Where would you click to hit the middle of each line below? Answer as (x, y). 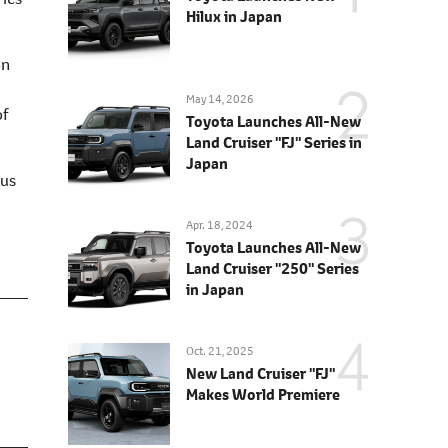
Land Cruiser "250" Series (272, 268)
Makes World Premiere (263, 394)
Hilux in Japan (234, 16)
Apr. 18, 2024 (219, 225)
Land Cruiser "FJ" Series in (274, 142)
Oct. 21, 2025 (220, 351)
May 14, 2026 (220, 99)
